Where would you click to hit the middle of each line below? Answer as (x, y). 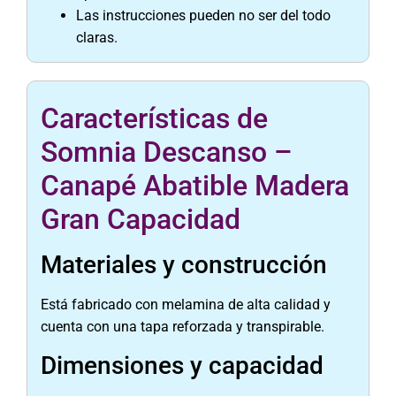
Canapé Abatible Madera (195, 186)
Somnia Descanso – (167, 152)
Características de (154, 119)
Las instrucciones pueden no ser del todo (203, 16)
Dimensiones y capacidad (182, 365)
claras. (97, 38)
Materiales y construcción (184, 265)
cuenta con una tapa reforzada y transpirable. (183, 327)
